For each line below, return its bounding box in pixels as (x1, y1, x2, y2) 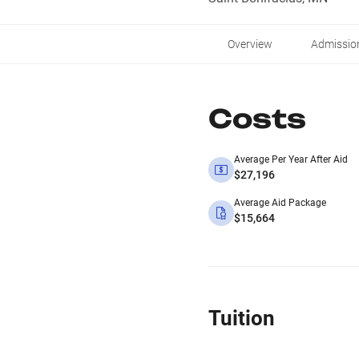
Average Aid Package (234, 197, 326, 208)
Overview (228, 38, 272, 50)
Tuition (208, 306, 275, 330)
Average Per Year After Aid (234, 154, 348, 165)
